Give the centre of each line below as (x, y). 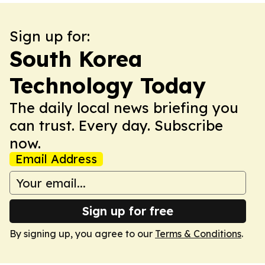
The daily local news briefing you (124, 108)
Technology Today (108, 85)
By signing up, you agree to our (82, 234)
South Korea (76, 59)
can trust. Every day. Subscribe (116, 125)
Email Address (56, 159)
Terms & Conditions (198, 234)
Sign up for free (128, 211)
